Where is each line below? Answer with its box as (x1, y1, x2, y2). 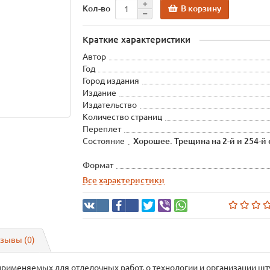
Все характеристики (83, 175, 165, 185)
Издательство (83, 100, 137, 110)
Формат (83, 160, 114, 170)
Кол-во (83, 3, 111, 13)
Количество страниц (83, 112, 163, 122)
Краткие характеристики (83, 34, 191, 45)
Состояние (83, 136, 125, 146)
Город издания (83, 76, 140, 86)
